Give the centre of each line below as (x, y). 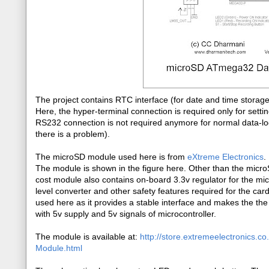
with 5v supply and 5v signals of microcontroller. (126, 214)
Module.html (59, 248)
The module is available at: (88, 237)
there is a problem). (73, 134)
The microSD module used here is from (111, 157)
